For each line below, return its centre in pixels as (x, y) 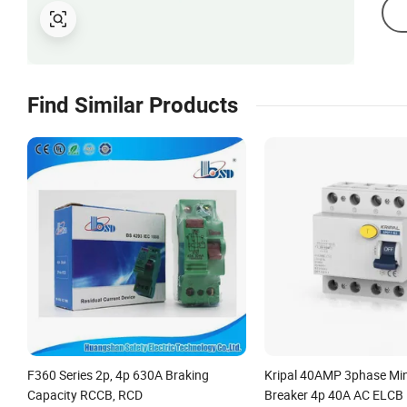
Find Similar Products (133, 105)
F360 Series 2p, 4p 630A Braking (118, 374)
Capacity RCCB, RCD (85, 394)
